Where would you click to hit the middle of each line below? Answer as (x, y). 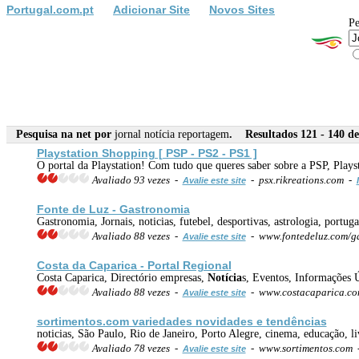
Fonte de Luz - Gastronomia (113, 209)
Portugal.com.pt (50, 9)
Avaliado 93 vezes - (136, 179)
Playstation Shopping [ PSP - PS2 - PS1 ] (147, 153)
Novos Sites (242, 9)
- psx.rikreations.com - (301, 179)
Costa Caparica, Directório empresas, (122, 277)
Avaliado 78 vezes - (136, 348)
